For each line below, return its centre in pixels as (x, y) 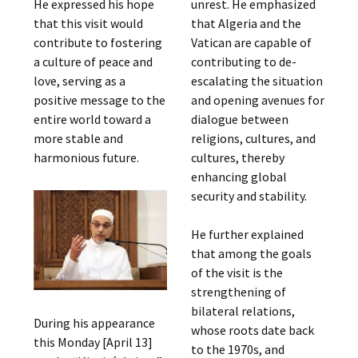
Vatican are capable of (251, 42)
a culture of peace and (93, 62)
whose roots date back (252, 330)
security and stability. (249, 196)
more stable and (79, 138)
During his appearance (95, 322)
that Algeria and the (246, 23)
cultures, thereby (237, 157)
